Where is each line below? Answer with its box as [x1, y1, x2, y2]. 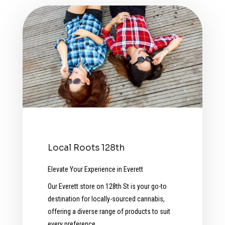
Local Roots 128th [47, 142, 125, 153]
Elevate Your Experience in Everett [47, 165, 143, 173]
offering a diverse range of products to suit [47, 207, 170, 215]
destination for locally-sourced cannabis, [47, 194, 165, 203]
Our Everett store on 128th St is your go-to [47, 182, 167, 190]
